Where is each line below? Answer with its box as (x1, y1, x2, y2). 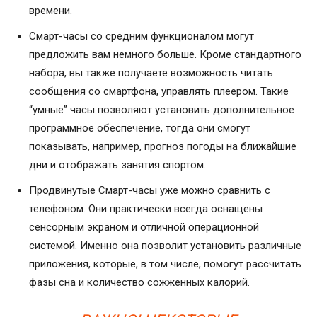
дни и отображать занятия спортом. (29, 158, 206, 172)
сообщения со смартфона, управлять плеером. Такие (29, 85, 289, 98)
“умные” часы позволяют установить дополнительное (29, 103, 294, 117)
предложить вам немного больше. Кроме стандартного (29, 48, 301, 62)
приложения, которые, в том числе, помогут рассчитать (29, 258, 301, 271)
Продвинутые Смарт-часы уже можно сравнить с (29, 184, 270, 197)
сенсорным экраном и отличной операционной (29, 221, 259, 234)
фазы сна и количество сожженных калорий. (29, 276, 250, 289)
